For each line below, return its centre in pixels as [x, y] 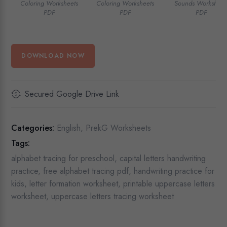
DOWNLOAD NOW [53, 56]
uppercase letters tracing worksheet [113, 197]
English [69, 128]
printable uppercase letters [169, 184]
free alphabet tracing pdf [86, 171]
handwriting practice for [174, 171]
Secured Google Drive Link [72, 94]
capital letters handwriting [163, 159]
